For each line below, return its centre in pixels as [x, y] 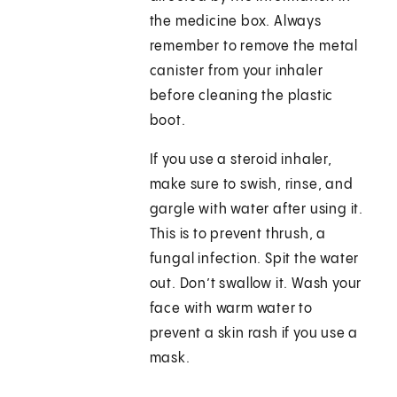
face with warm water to [231, 309]
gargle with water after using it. [257, 210]
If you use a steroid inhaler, [241, 160]
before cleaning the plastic [241, 97]
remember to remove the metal [254, 47]
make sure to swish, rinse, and [251, 185]
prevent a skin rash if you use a [254, 334]
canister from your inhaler [236, 72]
